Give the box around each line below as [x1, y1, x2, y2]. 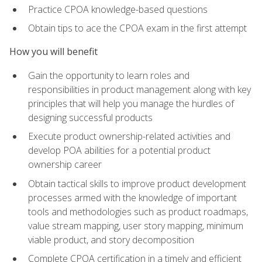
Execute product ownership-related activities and [28, 130, 230, 143]
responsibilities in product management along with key [28, 82, 251, 96]
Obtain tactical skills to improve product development [28, 177, 246, 190]
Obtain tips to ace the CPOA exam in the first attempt [28, 22, 247, 35]
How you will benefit [9, 45, 98, 58]
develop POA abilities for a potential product [28, 144, 211, 157]
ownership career [28, 158, 102, 171]
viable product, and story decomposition [28, 233, 194, 246]
